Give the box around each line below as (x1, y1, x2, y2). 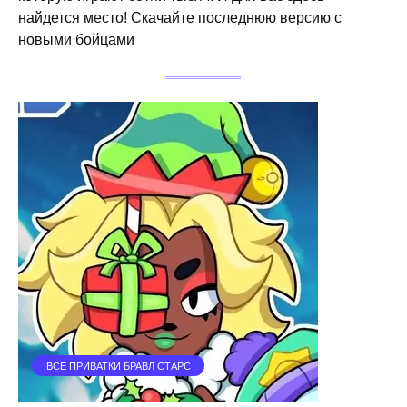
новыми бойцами (18, 31, 134, 47)
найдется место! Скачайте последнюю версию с (18, 9, 342, 25)
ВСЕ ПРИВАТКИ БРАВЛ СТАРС (45, 360, 191, 372)
